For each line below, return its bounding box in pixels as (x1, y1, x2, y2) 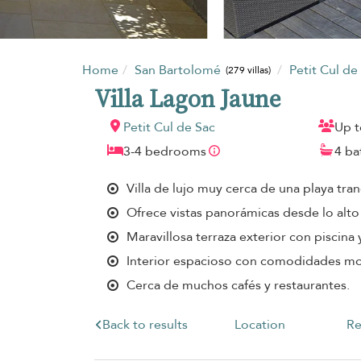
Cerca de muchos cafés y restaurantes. (127, 276, 350, 294)
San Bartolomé (135, 60, 224, 79)
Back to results (102, 315, 188, 334)
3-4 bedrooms (123, 142, 206, 160)
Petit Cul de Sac (123, 118, 215, 136)
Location (234, 315, 285, 334)
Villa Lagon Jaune (94, 81, 280, 115)
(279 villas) (226, 64, 272, 77)
